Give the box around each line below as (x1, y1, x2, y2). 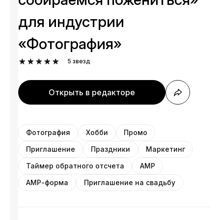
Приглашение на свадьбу (84, 178, 176, 187)
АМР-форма (26, 178, 69, 187)
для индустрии (18, 13, 125, 30)
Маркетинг (146, 145, 186, 153)
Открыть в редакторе (49, 87, 136, 97)
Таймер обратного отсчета (26, 162, 125, 170)
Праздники (91, 145, 131, 153)
